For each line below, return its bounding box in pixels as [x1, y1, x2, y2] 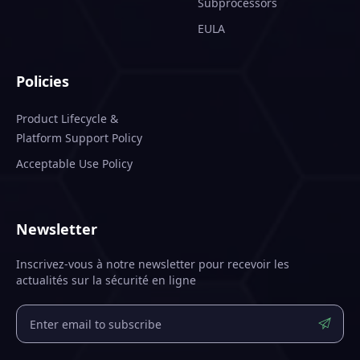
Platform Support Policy [16, 130, 142, 145]
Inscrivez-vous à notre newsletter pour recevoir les [16, 256, 289, 272]
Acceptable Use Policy [16, 156, 133, 171]
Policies [16, 72, 69, 91]
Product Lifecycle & [16, 111, 118, 126]
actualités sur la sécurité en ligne [16, 272, 196, 288]
